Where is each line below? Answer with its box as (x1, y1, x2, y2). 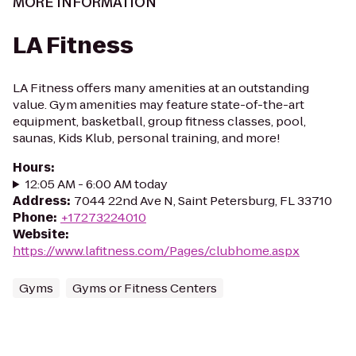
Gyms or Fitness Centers (72, 280, 217, 296)
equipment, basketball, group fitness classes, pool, (13, 113, 306, 130)
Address (13, 192, 67, 209)
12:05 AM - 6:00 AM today (25, 176, 168, 192)
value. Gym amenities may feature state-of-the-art (13, 96, 304, 113)
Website (13, 226, 65, 242)
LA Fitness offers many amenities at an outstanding (13, 79, 309, 96)
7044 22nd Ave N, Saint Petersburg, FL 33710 (74, 192, 332, 209)
